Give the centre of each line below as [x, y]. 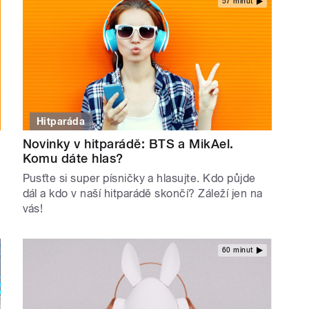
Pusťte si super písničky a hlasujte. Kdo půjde [139, 179]
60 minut [237, 250]
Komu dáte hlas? [73, 159]
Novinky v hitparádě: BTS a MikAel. [128, 144]
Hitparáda [61, 122]
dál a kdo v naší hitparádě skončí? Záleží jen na [142, 194]
